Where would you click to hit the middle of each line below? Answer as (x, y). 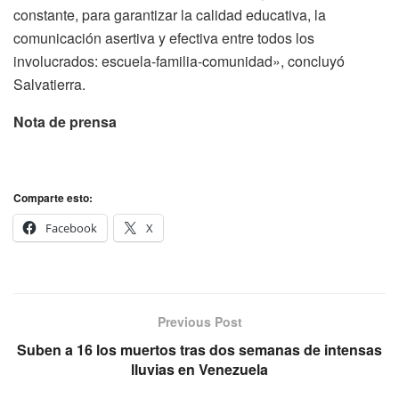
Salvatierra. (49, 84)
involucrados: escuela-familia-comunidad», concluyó (179, 61)
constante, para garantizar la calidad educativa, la (170, 14)
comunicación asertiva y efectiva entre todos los (164, 37)
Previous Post (199, 321)
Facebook (71, 228)
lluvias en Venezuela (199, 369)
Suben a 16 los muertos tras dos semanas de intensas (199, 349)
